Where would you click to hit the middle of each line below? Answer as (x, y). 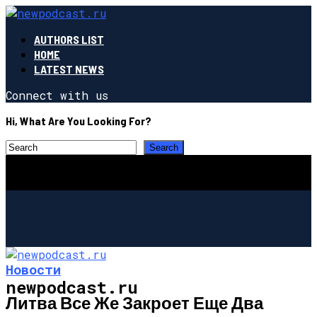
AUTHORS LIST (69, 39)
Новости (33, 269)
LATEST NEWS (69, 69)
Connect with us (57, 95)
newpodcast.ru (72, 287)
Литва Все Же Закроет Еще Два (134, 302)
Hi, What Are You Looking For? (79, 121)
